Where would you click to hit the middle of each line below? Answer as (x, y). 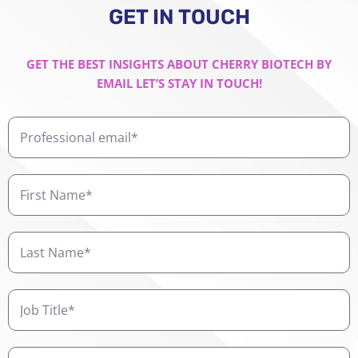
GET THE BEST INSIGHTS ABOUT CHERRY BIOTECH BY (179, 64)
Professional (45, 126)
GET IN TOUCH (179, 18)
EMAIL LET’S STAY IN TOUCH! (179, 84)
